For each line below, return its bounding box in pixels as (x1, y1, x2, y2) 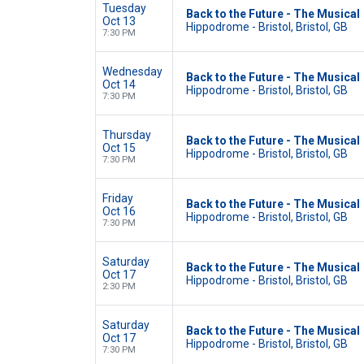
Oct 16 (102, 205, 136, 218)
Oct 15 (102, 141, 136, 154)
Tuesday (102, 2, 146, 15)
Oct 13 (102, 15, 136, 28)
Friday (102, 192, 133, 205)
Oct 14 (102, 78, 136, 91)
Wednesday (102, 65, 162, 78)
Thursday (102, 128, 151, 141)
